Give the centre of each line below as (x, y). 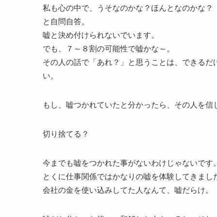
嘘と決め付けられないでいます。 (101, 35)
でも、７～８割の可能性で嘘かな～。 (108, 49)
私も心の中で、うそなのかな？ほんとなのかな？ (128, 8)
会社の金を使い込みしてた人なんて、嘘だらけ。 (128, 190)
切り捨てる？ (66, 134)
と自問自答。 (66, 22)
